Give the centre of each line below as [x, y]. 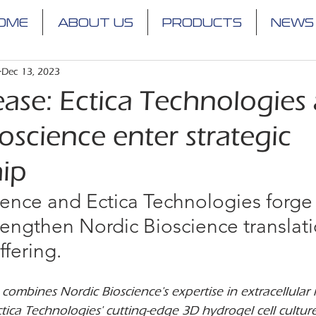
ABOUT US [95, 22]
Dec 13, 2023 [31, 72]
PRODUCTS [202, 22]
